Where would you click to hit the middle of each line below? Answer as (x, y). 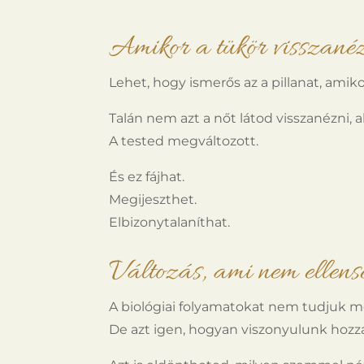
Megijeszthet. (153, 199)
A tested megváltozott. (184, 141)
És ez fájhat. (147, 176)
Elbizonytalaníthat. (170, 222)
